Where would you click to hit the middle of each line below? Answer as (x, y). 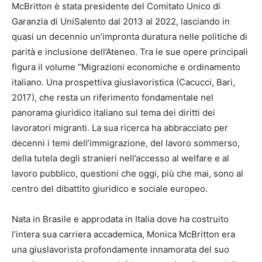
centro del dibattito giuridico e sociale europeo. (110, 188)
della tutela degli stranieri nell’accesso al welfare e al (120, 158)
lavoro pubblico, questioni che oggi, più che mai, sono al (127, 173)
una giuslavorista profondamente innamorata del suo (120, 249)
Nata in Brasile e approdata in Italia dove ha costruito (120, 219)
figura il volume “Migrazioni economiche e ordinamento (126, 67)
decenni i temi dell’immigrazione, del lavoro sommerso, (126, 143)
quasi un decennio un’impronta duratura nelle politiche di (130, 36)
